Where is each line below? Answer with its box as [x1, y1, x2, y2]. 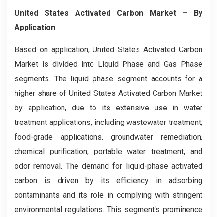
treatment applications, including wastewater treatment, [15, 117, 202, 127]
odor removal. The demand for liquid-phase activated [15, 161, 202, 170]
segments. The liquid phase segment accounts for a [15, 74, 202, 83]
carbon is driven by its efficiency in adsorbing [15, 175, 202, 185]
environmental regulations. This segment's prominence [15, 204, 202, 214]
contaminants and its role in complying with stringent [15, 190, 202, 200]
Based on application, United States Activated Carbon [15, 45, 202, 54]
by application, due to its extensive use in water [15, 103, 202, 112]
